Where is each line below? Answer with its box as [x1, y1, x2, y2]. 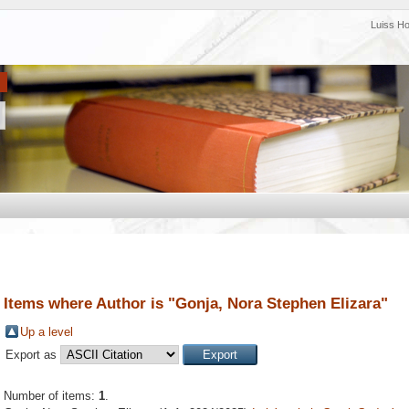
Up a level [20, 325, 73, 340]
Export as [5, 348, 60, 362]
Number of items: [4, 389, 99, 404]
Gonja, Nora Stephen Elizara [175, 294, 381, 312]
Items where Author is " [4, 294, 175, 312]
